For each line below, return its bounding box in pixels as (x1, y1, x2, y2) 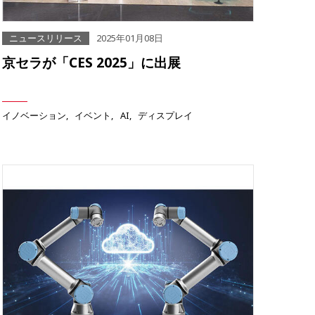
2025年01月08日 (96, 32, 163, 45)
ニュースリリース (9, 32, 82, 45)
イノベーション (2, 109, 66, 122)
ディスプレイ (138, 109, 193, 122)
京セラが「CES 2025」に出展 (2, 53, 181, 72)
